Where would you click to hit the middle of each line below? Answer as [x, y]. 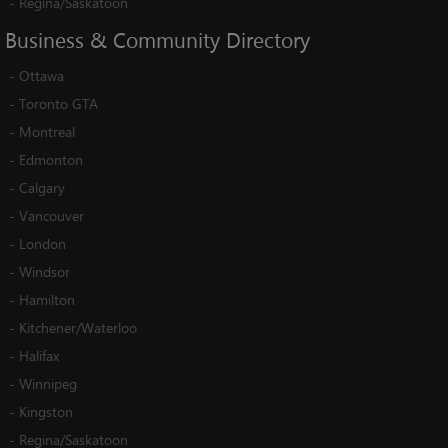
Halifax [39, 355]
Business [44, 39]
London [42, 243]
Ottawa [41, 75]
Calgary [42, 187]
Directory [268, 39]
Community [166, 39]
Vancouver [51, 215]
